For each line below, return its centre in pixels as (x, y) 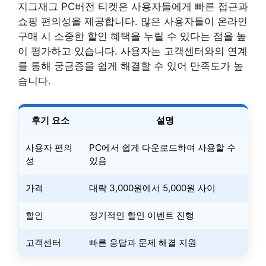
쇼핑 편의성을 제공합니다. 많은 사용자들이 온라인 (133, 21)
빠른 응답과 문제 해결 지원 (143, 242)
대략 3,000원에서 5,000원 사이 (152, 188)
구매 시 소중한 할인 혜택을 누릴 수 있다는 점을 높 (132, 36)
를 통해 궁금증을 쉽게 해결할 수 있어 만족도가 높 (131, 66)
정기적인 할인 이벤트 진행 (142, 215)
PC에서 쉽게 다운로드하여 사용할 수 (162, 147)
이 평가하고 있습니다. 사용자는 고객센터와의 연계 (133, 51)
